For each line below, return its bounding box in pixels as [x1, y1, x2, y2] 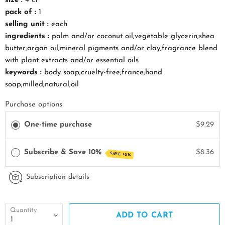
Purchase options [5, 101, 62, 109]
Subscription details [26, 173, 89, 181]
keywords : [5, 69, 44, 77]
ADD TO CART [116, 211, 173, 219]
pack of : [5, 9, 39, 17]
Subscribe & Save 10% [24, 149, 104, 157]
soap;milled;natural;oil [5, 81, 79, 89]
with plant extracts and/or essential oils [5, 57, 139, 65]
